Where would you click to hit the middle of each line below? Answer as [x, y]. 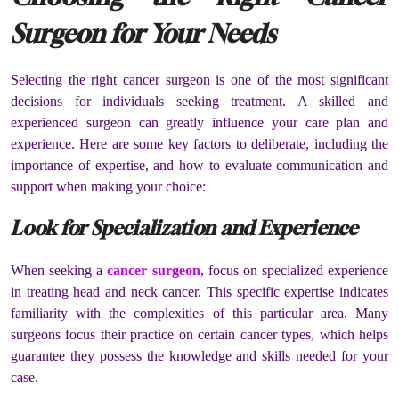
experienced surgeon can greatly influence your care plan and [199, 123]
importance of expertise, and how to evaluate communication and [199, 166]
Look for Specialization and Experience [184, 228]
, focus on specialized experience [294, 270]
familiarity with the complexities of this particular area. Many [199, 313]
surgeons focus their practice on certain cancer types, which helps [199, 334]
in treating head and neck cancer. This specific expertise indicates [199, 291]
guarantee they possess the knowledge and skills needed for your [199, 355]
